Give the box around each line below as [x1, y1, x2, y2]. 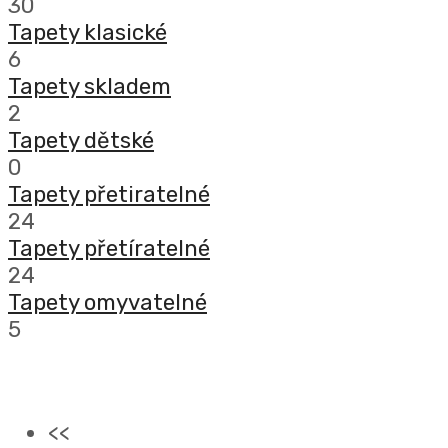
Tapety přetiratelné [8, 181, 210, 209]
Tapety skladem [8, 73, 171, 101]
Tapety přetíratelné [8, 235, 210, 263]
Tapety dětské [8, 127, 154, 155]
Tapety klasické [8, 19, 167, 47]
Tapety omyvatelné [8, 289, 207, 317]
